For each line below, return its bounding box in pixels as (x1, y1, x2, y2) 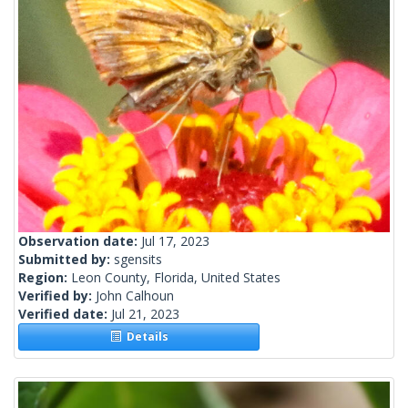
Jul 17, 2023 (141, 232, 209, 250)
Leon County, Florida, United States (71, 269, 280, 287)
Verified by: (18, 287, 96, 305)
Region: (18, 269, 71, 287)
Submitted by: (18, 250, 114, 269)
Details (120, 329, 168, 345)
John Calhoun (96, 287, 174, 305)
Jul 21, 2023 (111, 305, 179, 323)
